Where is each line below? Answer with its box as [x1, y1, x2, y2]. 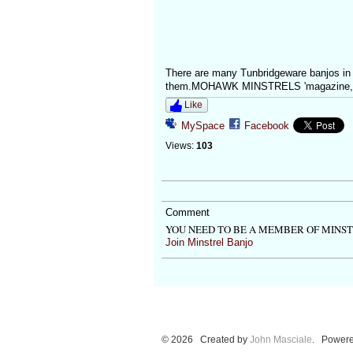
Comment [165, 206, 210, 218]
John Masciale [249, 334, 312, 346]
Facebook [243, 120, 289, 132]
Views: [165, 140, 194, 152]
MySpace [180, 120, 225, 132]
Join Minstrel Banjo [165, 236, 253, 249]
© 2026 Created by [161, 334, 250, 346]
